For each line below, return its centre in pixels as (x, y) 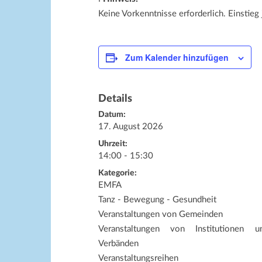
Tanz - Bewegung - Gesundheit (157, 200)
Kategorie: (118, 173)
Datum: (112, 115)
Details (115, 99)
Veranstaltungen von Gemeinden (161, 214)
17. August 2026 (131, 127)
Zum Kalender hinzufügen (177, 57)
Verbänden (118, 244)
